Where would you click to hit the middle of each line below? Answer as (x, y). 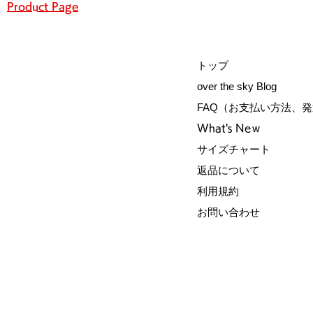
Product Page (43, 7)
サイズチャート (234, 149)
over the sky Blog (237, 86)
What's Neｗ (229, 128)
